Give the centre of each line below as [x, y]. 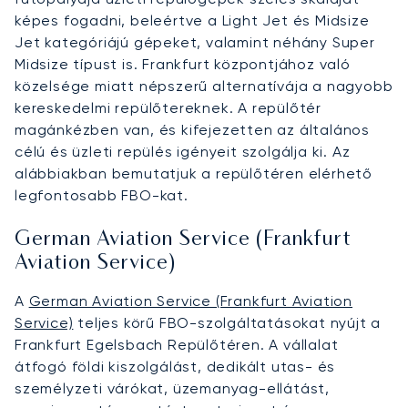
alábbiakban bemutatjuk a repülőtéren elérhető [194, 173]
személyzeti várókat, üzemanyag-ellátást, [172, 388]
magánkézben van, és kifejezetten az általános [192, 129]
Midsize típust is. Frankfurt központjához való [183, 64]
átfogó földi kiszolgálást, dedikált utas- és [175, 366]
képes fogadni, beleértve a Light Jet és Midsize [192, 20]
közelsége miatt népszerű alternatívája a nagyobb [204, 86]
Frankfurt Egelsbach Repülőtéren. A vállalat [177, 344]
